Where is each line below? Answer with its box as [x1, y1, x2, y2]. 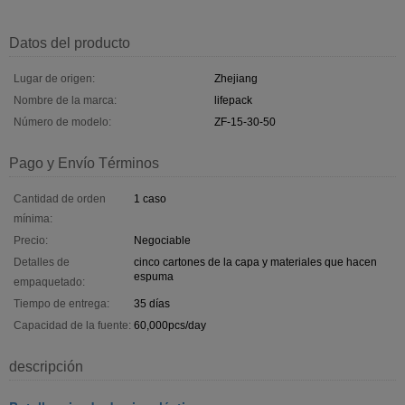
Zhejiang [214, 71, 258, 85]
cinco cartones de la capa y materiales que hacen [134, 255, 377, 268]
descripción [9, 358, 83, 374]
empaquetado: [14, 275, 85, 288]
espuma [134, 269, 174, 283]
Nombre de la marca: [14, 93, 117, 107]
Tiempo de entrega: [14, 297, 109, 310]
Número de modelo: [14, 115, 111, 128]
